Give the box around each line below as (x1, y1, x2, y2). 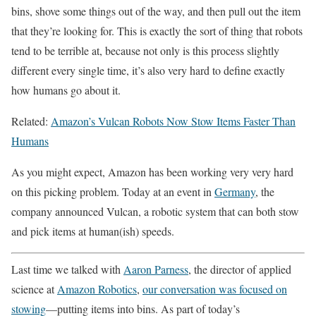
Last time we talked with (11, 262, 123, 276)
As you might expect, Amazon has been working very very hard (11, 164, 293, 179)
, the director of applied (188, 262, 291, 276)
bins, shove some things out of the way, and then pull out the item (11, 4, 300, 18)
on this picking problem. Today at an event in (11, 184, 214, 199)
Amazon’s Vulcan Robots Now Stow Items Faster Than (51, 114, 296, 128)
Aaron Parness (123, 262, 188, 276)
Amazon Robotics (57, 281, 137, 296)
